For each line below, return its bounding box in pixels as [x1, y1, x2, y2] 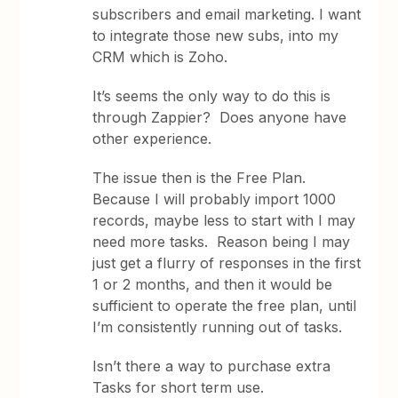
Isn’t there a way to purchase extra [92, 357, 331, 375]
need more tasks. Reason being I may [92, 233, 351, 251]
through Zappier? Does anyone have [92, 108, 347, 126]
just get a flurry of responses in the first [92, 254, 362, 272]
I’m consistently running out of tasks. [92, 318, 343, 336]
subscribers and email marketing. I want [92, 5, 362, 23]
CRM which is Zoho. [92, 48, 228, 66]
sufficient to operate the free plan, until [92, 297, 357, 314]
